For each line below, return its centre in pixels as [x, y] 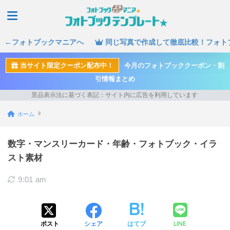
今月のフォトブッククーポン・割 [174, 65]
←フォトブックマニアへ [44, 42]
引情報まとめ [115, 79]
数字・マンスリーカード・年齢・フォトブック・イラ [112, 144]
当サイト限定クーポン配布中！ [66, 65]
